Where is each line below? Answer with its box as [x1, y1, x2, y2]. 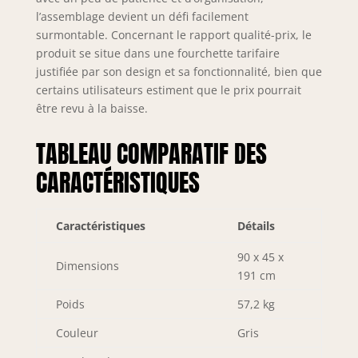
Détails [237, 217, 275, 233]
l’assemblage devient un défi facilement [35, 8, 249, 24]
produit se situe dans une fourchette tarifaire [35, 45, 280, 61]
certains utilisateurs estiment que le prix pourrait [35, 82, 301, 97]
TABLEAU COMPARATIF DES [35, 135, 267, 172]
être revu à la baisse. [35, 100, 148, 116]
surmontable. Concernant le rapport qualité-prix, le [35, 26, 312, 42]
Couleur [55, 324, 98, 340]
